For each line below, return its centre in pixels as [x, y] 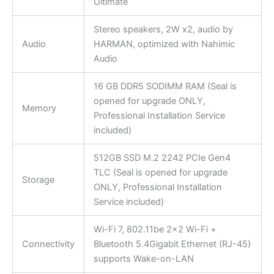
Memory [39, 109]
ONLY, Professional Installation [157, 187]
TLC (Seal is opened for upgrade [160, 173]
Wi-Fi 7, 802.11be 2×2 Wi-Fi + [155, 230]
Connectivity [48, 244]
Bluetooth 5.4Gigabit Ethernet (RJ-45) [172, 244]
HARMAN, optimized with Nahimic [164, 44]
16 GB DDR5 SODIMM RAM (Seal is [165, 87]
